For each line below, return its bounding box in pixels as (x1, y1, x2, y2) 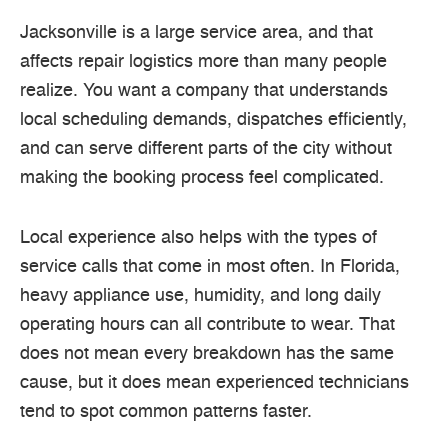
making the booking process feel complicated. (20, 168, 384, 187)
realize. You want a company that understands (20, 81, 388, 100)
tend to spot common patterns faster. (20, 403, 312, 422)
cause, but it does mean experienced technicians (20, 374, 409, 393)
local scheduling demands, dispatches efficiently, (20, 110, 407, 129)
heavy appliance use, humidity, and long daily (20, 287, 381, 306)
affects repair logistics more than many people (20, 52, 387, 71)
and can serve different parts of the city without (20, 139, 392, 158)
